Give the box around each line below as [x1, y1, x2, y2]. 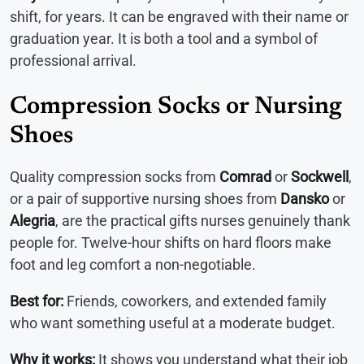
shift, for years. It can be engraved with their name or [10, 8, 349, 26]
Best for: [10, 292, 63, 310]
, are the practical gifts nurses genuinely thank [55, 212, 350, 230]
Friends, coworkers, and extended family [63, 292, 327, 310]
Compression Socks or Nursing [10, 95, 342, 120]
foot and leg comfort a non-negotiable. [10, 256, 256, 274]
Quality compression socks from [10, 168, 219, 186]
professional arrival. [10, 52, 136, 70]
